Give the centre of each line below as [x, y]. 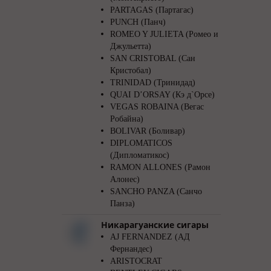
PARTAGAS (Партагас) [152, 10]
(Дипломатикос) [140, 155]
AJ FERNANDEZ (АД [150, 237]
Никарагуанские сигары [155, 225]
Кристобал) [131, 70]
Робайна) [127, 119]
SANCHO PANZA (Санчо [156, 191]
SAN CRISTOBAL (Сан [153, 58]
